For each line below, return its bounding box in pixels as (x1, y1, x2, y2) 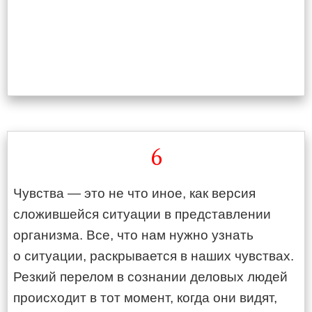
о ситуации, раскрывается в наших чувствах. (13, 249, 294, 263)
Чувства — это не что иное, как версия (13, 186, 256, 201)
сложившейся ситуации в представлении (13, 207, 271, 221)
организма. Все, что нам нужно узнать (13, 228, 253, 242)
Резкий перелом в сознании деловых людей (13, 270, 288, 284)
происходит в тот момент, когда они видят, (13, 290, 277, 305)
